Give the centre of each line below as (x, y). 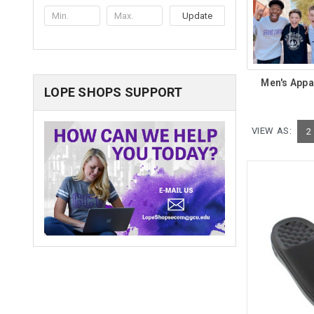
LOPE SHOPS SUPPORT (114, 92)
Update (197, 15)
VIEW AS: (272, 131)
